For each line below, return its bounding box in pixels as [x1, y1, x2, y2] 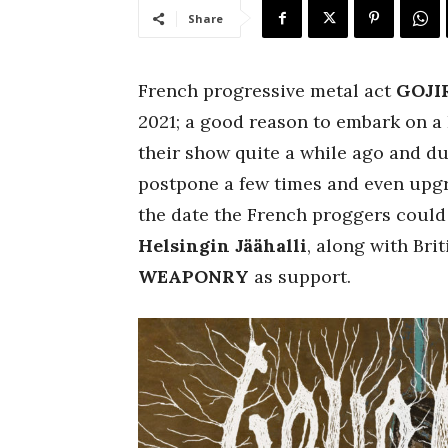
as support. [249, 265, 351, 288]
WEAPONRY [138, 265, 249, 288]
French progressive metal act [138, 79, 396, 102]
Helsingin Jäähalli [138, 234, 307, 257]
